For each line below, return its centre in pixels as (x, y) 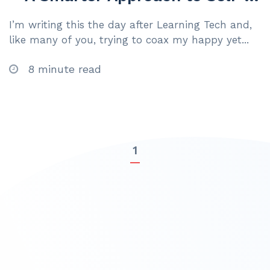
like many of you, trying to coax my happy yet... (129, 40)
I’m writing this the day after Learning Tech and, (130, 25)
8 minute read (63, 69)
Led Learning (58, 13)
